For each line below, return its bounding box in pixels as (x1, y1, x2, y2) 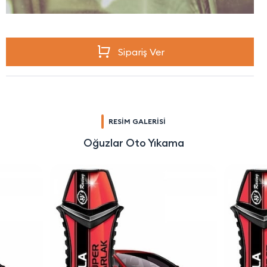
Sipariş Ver (117, 45, 164, 58)
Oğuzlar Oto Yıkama (83, 135, 184, 150)
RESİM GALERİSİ (108, 116, 166, 126)
